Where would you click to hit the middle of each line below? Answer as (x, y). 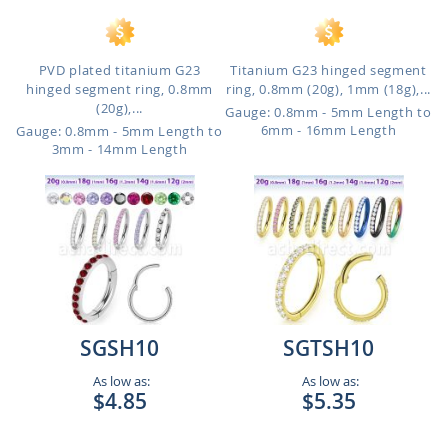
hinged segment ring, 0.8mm (119, 89)
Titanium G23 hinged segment (328, 70)
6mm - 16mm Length (328, 130)
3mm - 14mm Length (119, 149)
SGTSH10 (328, 348)
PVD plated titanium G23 (119, 70)
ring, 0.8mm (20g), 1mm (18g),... (328, 89)
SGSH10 (119, 348)
